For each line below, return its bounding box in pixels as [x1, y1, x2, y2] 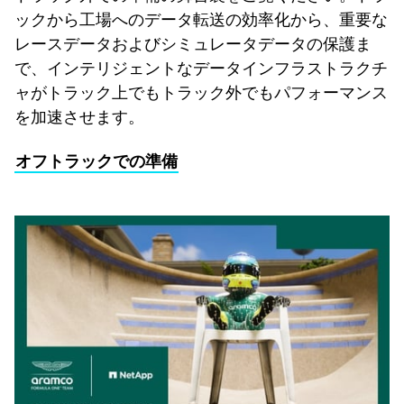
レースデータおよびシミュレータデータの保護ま [14, 30, 372, 54]
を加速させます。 [14, 103, 144, 127]
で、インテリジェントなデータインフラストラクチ [14, 54, 388, 78]
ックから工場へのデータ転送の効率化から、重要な [14, 5, 388, 30]
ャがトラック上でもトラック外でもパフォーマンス [14, 78, 388, 103]
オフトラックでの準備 [15, 148, 178, 172]
